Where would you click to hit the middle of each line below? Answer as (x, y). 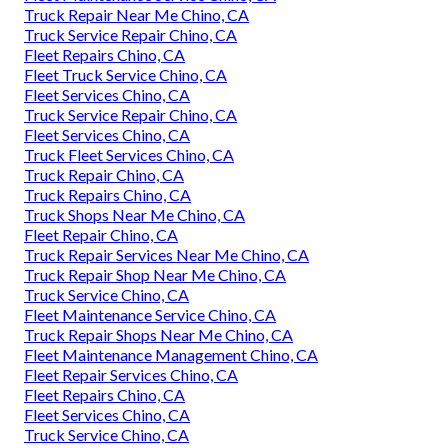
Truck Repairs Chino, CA (107, 194)
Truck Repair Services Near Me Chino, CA (166, 254)
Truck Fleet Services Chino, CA (129, 154)
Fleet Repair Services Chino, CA (131, 374)
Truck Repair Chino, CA (104, 174)
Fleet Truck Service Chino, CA (125, 74)
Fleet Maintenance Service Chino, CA (150, 314)
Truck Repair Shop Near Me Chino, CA (155, 274)
